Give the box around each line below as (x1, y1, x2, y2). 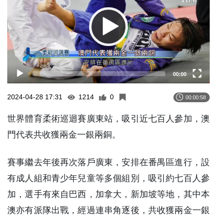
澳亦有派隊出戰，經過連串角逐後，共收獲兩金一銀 (7, 205, 210, 216)
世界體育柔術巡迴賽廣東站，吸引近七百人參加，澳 (7, 114, 210, 124)
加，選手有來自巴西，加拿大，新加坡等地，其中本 (7, 189, 210, 200)
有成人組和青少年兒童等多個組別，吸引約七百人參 (7, 173, 210, 184)
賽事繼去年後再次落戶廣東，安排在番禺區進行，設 (7, 157, 210, 168)
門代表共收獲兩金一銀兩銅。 (7, 130, 121, 140)
